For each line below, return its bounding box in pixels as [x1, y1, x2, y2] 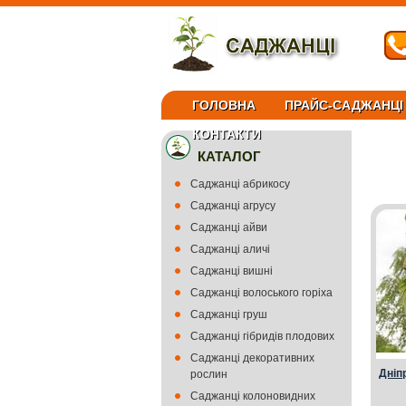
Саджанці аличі [190, 243, 270, 256]
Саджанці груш [190, 308, 267, 321]
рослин [190, 368, 227, 381]
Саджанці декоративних [190, 352, 314, 364]
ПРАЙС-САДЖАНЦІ [285, 98, 403, 112]
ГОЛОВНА [192, 98, 256, 112]
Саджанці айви [190, 221, 267, 234]
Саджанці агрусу [190, 199, 275, 212]
